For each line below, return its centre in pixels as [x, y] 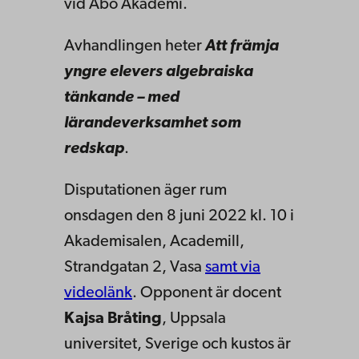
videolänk [98, 293]
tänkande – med [122, 97]
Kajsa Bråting [113, 319]
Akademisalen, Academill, [154, 242]
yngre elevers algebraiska [159, 72]
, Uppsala [194, 319]
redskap [94, 149]
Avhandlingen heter [135, 46]
